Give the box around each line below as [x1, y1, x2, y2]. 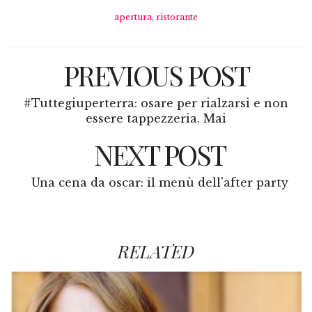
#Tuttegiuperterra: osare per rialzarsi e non [24, 95, 288, 110]
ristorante [156, 11, 198, 22]
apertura [114, 11, 152, 22]
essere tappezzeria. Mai [86, 111, 226, 125]
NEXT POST [93, 135, 226, 173]
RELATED [118, 239, 194, 263]
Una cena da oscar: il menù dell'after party [31, 175, 288, 189]
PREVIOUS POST [63, 56, 249, 93]
